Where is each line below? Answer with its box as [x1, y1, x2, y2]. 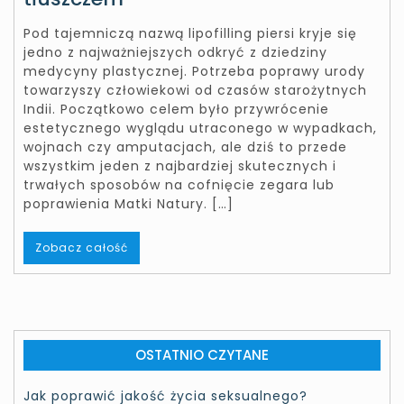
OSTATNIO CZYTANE [135, 344, 269, 364]
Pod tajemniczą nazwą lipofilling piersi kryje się [23, 23, 357, 42]
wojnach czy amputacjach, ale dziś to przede [23, 137, 347, 156]
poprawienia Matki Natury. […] [23, 194, 234, 213]
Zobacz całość [35, 239, 128, 255]
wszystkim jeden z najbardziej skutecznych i [23, 156, 336, 175]
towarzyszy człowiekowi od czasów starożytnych [23, 80, 367, 99]
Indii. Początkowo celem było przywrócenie [23, 99, 329, 118]
